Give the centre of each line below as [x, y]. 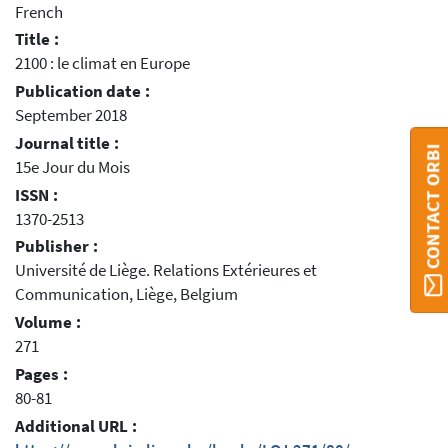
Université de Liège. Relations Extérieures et [166, 271]
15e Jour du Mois [72, 167]
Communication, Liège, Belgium [126, 295]
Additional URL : [76, 426]
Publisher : [56, 247]
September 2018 [71, 116]
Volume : [48, 323]
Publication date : [82, 92]
